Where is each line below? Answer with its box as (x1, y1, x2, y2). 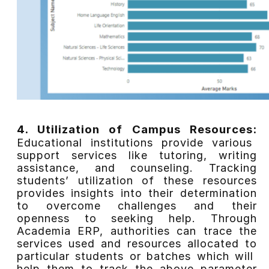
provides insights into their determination (16, 187, 257, 199)
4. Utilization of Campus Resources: (16, 122, 257, 136)
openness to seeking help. (16, 212, 211, 225)
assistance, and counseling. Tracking (16, 162, 257, 174)
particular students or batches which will (16, 250, 257, 262)
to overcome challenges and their (16, 199, 257, 212)
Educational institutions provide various (16, 136, 252, 149)
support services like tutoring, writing (16, 149, 257, 162)
